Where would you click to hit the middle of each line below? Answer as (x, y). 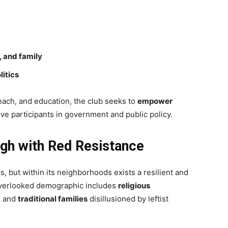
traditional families (53, 198)
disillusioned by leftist (128, 198)
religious (134, 185)
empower (155, 101)
